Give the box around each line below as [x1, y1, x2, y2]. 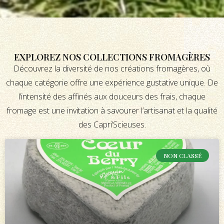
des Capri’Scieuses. [78, 119, 146, 130]
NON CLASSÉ [163, 151, 202, 159]
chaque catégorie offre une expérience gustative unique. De [6, 77, 218, 88]
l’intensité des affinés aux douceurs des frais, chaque [18, 91, 205, 102]
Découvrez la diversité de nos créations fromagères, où [13, 63, 210, 74]
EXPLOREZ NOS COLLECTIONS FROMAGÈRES [14, 51, 210, 63]
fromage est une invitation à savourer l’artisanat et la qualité [6, 105, 217, 116]
